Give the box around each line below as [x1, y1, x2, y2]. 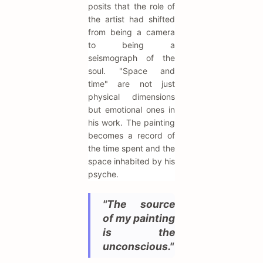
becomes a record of [88, 130, 175, 140]
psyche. [88, 168, 119, 179]
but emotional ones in [88, 104, 175, 114]
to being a [88, 39, 175, 50]
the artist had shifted [88, 14, 175, 24]
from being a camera [88, 26, 175, 37]
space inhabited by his [88, 156, 175, 166]
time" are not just [88, 78, 175, 89]
